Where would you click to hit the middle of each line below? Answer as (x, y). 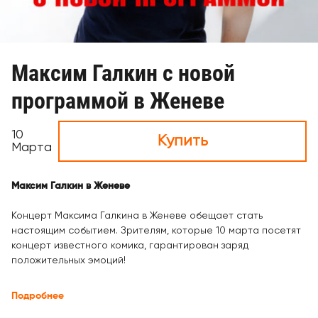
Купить (182, 141)
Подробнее (38, 296)
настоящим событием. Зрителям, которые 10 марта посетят (156, 231)
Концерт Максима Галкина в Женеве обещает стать (137, 216)
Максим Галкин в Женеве (71, 186)
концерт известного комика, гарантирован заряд (130, 246)
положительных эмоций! (68, 261)
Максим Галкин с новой (123, 73)
